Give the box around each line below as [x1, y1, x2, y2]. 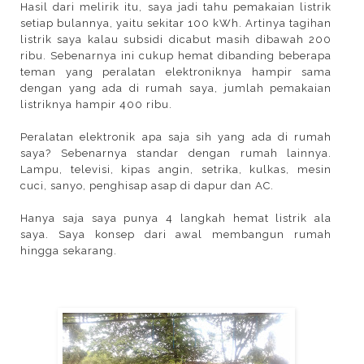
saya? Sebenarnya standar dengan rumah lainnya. [20, 146, 332, 159]
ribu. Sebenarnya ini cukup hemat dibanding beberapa [20, 49, 332, 62]
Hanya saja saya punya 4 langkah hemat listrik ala [20, 211, 332, 224]
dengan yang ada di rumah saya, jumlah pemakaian [20, 81, 332, 94]
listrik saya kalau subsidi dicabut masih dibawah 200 [20, 32, 332, 45]
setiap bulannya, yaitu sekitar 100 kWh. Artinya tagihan [20, 16, 332, 29]
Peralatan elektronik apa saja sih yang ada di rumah [20, 130, 332, 143]
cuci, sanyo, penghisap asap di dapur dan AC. [20, 179, 274, 192]
